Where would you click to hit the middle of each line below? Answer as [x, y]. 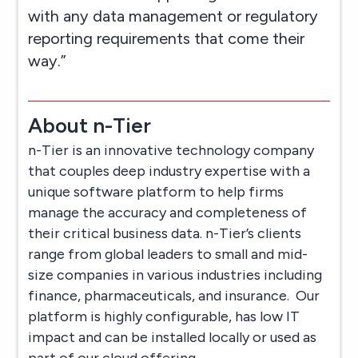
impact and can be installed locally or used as [173, 337]
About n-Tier [90, 125]
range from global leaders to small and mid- [168, 254]
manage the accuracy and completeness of [168, 212]
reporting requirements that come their [167, 38]
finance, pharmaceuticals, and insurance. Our [174, 295]
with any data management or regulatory [173, 16]
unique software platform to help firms [156, 191]
